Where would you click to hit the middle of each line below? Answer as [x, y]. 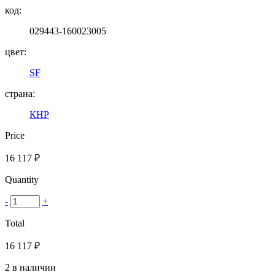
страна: [20, 93]
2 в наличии [30, 267]
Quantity [22, 179]
